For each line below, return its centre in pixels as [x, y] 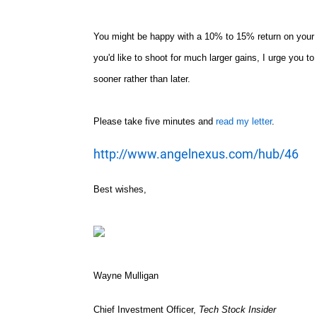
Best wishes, [120, 189]
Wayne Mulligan [126, 276]
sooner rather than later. [142, 79]
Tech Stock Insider [237, 310]
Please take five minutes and [155, 121]
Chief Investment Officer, [146, 310]
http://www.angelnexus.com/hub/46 [196, 154]
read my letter [244, 121]
